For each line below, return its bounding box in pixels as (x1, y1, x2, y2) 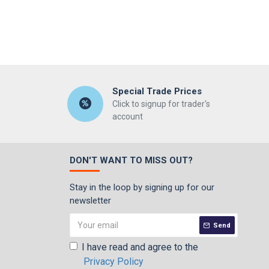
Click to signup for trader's (112, 99, 210, 109)
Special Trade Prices (112, 86, 202, 97)
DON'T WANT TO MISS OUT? (70, 155, 193, 166)
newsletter (70, 195, 111, 206)
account (112, 112, 143, 121)
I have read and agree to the (82, 241, 198, 253)
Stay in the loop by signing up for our (70, 182, 214, 193)
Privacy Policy (83, 256, 144, 267)
